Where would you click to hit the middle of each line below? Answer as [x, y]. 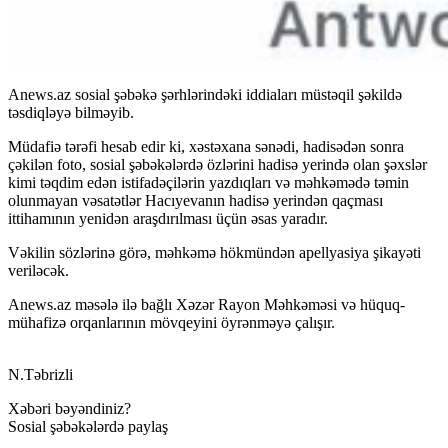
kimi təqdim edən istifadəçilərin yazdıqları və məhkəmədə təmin [208, 182]
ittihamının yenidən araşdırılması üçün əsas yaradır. [168, 218]
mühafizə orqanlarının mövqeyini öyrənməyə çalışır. [171, 322]
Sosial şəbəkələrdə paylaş [88, 426]
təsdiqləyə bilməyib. [71, 112]
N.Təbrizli [40, 374]
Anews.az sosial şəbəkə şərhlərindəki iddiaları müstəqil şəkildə [205, 94]
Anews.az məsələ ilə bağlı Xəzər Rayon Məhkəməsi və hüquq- [206, 304]
